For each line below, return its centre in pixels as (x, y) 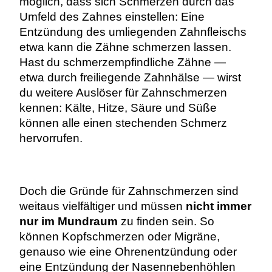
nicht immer (218, 206)
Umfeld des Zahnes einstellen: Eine (112, 17)
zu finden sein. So (166, 221)
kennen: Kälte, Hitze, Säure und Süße (118, 108)
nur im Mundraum (68, 221)
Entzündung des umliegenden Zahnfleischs (133, 32)
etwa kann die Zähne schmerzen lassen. (125, 47)
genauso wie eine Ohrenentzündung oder (128, 251)
